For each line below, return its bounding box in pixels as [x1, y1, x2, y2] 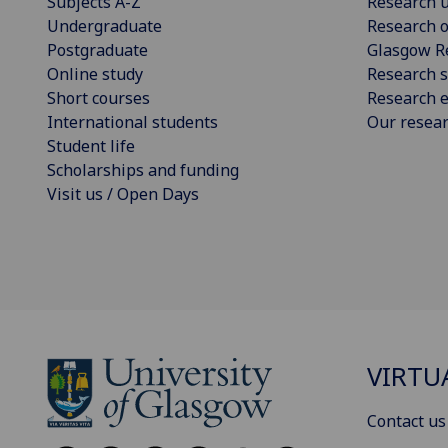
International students [47, 110, 218, 133]
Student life [47, 134, 135, 157]
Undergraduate [47, 14, 162, 37]
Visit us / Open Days [47, 182, 199, 205]
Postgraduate [47, 38, 148, 61]
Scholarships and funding [47, 158, 239, 181]
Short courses [47, 86, 150, 109]
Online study [47, 62, 143, 85]
